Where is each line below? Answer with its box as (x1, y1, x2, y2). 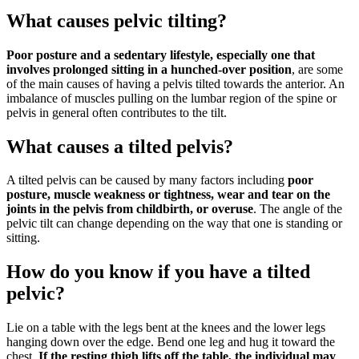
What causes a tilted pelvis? (6, 135, 233, 157)
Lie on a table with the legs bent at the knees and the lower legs (6, 321, 325, 335)
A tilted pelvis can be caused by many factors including (6, 173, 288, 188)
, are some (292, 62, 343, 76)
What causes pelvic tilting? (6, 10, 227, 31)
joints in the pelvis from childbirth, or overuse (6, 202, 253, 216)
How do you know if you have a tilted (6, 261, 310, 283)
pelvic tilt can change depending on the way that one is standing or (6, 216, 342, 231)
